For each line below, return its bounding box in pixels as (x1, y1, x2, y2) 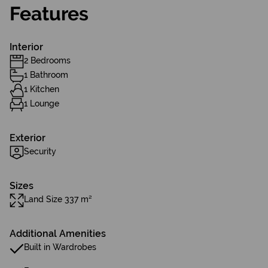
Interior (10, 41, 43, 53)
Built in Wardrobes (24, 242, 96, 252)
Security (24, 147, 56, 156)
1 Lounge (24, 99, 59, 108)
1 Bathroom (24, 70, 68, 80)
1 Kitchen (24, 84, 59, 94)
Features (10, 2, 89, 25)
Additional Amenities (10, 228, 106, 239)
